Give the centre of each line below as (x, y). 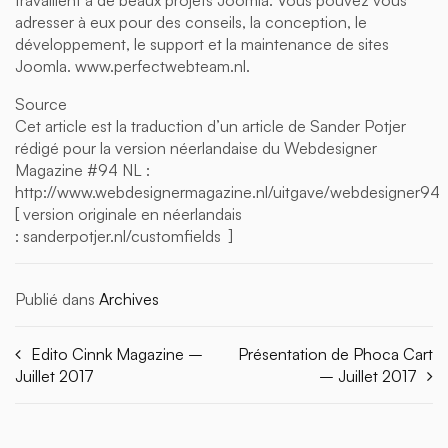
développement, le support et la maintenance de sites (202, 43)
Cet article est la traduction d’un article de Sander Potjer (210, 125)
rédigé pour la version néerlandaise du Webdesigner (196, 147)
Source (41, 103)
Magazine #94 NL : (82, 169)
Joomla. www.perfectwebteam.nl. (132, 65)
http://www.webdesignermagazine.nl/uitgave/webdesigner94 (227, 191)
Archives (129, 298)
